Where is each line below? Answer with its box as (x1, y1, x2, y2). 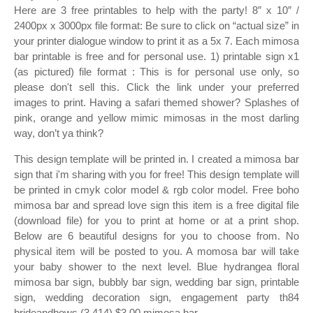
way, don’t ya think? (14, 127, 103, 139)
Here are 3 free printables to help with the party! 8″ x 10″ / (14, 4, 299, 16)
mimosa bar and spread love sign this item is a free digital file (14, 199, 299, 211)
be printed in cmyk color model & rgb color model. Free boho (14, 184, 299, 196)
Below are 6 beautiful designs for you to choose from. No (14, 230, 299, 242)
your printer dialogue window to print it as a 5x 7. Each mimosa (14, 35, 299, 47)
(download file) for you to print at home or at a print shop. (14, 214, 299, 226)
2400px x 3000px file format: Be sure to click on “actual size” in (14, 20, 299, 31)
